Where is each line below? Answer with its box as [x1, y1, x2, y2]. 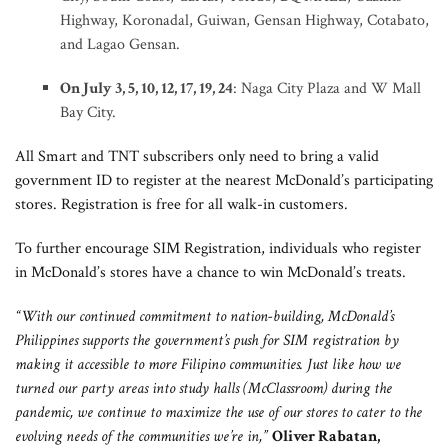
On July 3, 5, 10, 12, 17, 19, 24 [60, 78, 233, 99]
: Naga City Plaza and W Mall [233, 78, 421, 99]
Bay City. [60, 102, 116, 123]
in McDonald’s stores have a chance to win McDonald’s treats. [15, 262, 406, 283]
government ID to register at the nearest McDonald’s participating [15, 170, 433, 191]
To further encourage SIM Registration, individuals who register [15, 238, 421, 259]
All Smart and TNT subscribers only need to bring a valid [15, 146, 379, 167]
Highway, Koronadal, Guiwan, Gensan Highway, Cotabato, [60, 10, 429, 31]
